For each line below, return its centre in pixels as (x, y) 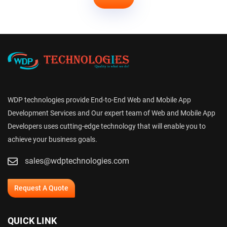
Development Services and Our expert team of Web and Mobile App (111, 113)
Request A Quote (41, 188)
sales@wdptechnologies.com (77, 161)
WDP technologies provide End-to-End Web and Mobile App (99, 100)
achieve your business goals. (52, 140)
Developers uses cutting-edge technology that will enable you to (107, 126)
